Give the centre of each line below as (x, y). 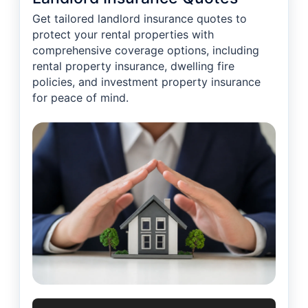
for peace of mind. (80, 98)
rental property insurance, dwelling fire (133, 66)
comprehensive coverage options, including (146, 50)
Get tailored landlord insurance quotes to (140, 19)
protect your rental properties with (123, 34)
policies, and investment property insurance (146, 82)
